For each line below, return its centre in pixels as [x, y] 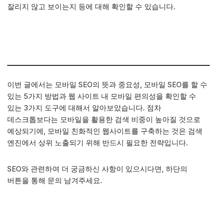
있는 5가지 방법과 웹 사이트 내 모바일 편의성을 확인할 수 [102, 96]
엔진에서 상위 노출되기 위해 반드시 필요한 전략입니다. [98, 143]
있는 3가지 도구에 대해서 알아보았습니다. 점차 [84, 108]
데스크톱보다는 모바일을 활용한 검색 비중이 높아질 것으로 [104, 119]
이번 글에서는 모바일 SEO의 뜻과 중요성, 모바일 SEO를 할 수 [107, 85]
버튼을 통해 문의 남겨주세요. [55, 180]
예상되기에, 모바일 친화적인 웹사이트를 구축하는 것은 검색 [105, 131]
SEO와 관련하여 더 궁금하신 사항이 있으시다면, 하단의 [97, 169]
